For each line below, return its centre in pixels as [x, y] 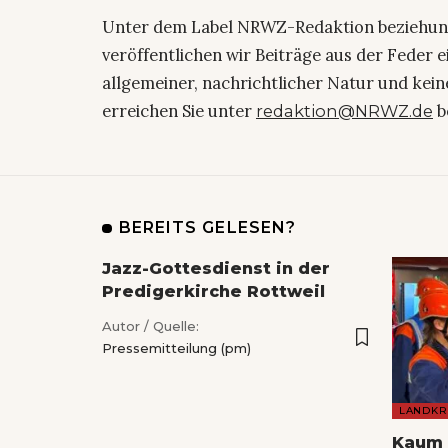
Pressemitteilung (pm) [176, 348]
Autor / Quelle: [150, 326]
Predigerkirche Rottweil [213, 292]
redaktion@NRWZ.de [344, 111]
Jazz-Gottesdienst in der [216, 269]
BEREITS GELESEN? [207, 228]
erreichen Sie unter [179, 111]
